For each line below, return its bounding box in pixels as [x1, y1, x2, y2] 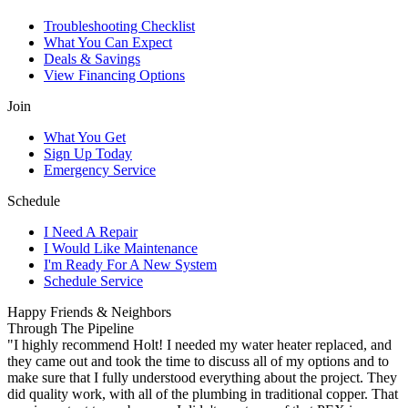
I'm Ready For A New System [44, 257, 217, 273]
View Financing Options [44, 67, 185, 84]
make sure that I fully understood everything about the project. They [7, 370, 397, 386]
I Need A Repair [44, 224, 138, 240]
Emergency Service [44, 162, 156, 178]
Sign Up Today [44, 146, 132, 162]
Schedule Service [44, 273, 143, 290]
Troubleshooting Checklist [44, 18, 195, 35]
